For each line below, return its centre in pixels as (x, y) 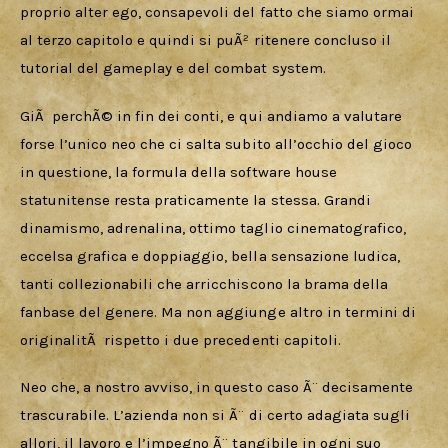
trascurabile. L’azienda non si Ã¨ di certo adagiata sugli (217, 415)
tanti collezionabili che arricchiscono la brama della (206, 283)
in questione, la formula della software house (180, 171)
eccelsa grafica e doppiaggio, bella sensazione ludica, (212, 255)
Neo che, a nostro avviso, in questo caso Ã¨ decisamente (218, 387)
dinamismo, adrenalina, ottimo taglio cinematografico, (215, 227)
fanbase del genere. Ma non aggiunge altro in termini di (220, 311)
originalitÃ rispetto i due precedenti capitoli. (182, 339)
